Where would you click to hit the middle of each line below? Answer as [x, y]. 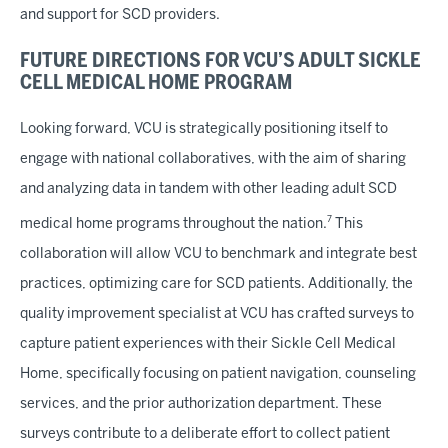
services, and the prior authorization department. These [201, 404]
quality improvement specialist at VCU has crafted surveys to [217, 314]
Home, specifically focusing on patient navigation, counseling [218, 374]
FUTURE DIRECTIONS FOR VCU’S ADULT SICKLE [220, 62]
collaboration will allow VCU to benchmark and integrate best [218, 254]
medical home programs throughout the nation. [173, 224]
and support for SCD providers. [120, 16]
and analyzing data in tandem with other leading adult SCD [208, 190]
